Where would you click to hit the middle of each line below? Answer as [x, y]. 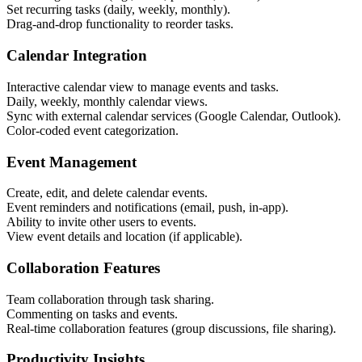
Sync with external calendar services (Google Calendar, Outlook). [174, 116]
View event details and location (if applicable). [124, 237]
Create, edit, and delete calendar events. [107, 193]
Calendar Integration [77, 56]
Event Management [72, 162]
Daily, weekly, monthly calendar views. [107, 101]
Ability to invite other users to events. [101, 222]
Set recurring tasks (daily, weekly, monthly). [118, 10]
